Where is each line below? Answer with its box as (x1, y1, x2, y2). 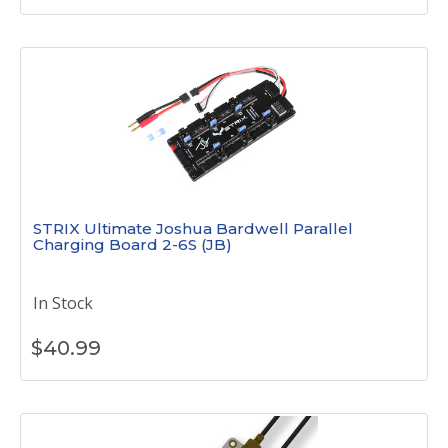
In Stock (33, 292, 93, 314)
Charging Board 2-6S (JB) (33, 235, 232, 254)
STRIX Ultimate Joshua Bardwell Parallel (33, 219, 353, 238)
